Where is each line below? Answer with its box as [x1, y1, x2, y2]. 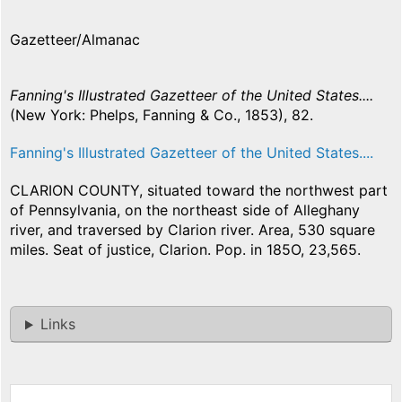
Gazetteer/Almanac [10, 31, 140, 49]
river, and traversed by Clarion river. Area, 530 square [10, 221, 375, 240]
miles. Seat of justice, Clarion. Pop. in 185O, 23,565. [10, 240, 361, 259]
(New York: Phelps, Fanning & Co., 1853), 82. [10, 106, 313, 125]
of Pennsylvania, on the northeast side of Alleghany [10, 201, 360, 220]
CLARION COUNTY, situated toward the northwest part [10, 181, 388, 200]
